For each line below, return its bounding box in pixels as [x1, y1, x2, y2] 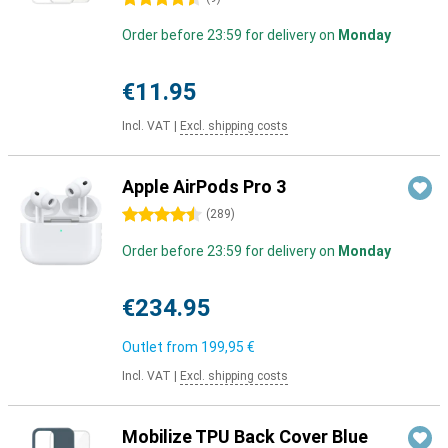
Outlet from [122, 339, 201, 355]
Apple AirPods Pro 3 [122, 176, 286, 197]
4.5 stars [122, 207, 179, 223]
